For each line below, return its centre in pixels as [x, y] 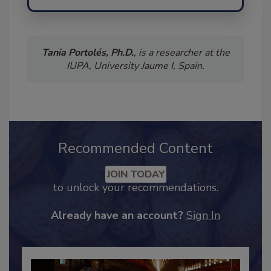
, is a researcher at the [181, 66]
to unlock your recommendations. [135, 201]
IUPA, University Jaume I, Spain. [135, 79]
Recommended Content [135, 161]
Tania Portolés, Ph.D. [87, 66]
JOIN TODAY [135, 187]
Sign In [203, 228]
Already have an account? [117, 228]
